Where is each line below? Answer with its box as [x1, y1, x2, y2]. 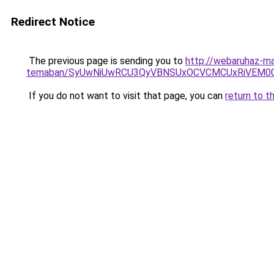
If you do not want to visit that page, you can [26, 90, 225, 102]
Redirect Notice [11, 15, 95, 29]
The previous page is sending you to [26, 55, 185, 67]
